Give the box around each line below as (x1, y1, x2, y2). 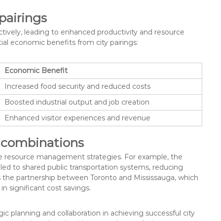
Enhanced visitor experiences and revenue (4, 113, 150, 122)
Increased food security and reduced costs (4, 81, 150, 91)
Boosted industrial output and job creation (4, 97, 149, 107)
